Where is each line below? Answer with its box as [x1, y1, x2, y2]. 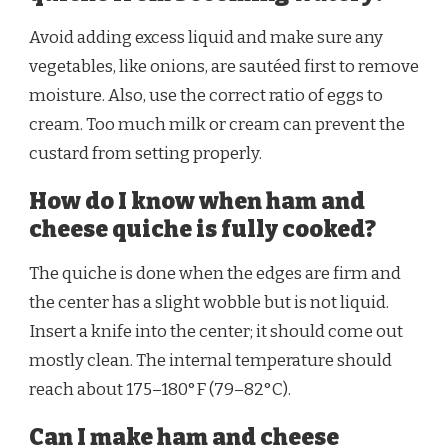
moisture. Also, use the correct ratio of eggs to [29, 85, 383, 107]
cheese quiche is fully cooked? [29, 216, 376, 244]
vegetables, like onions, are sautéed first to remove [29, 56, 419, 78]
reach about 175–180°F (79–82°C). [29, 378, 291, 400]
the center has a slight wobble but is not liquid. [29, 291, 389, 313]
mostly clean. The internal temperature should [29, 349, 392, 371]
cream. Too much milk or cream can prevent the [29, 114, 405, 136]
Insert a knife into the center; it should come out [29, 320, 403, 342]
